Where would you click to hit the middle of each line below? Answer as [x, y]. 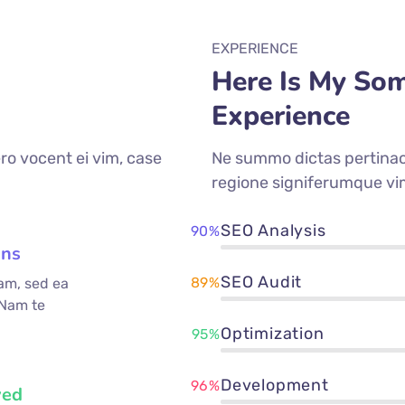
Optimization [273, 334]
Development [275, 386]
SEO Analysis [273, 231]
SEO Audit [262, 283]
